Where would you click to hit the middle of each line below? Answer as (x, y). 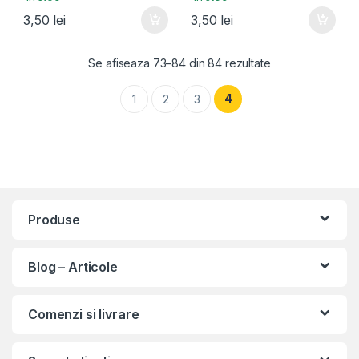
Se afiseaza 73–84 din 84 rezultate (179, 63)
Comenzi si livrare (84, 315)
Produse (54, 220)
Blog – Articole (73, 267)
